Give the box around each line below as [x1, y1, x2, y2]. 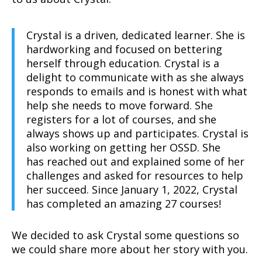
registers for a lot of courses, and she [26, 112, 216, 127]
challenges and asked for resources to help [26, 168, 243, 183]
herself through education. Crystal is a [26, 56, 219, 71]
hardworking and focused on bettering [26, 42, 222, 57]
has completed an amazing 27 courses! [26, 196, 221, 211]
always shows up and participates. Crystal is [26, 126, 249, 141]
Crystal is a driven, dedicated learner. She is [26, 28, 245, 43]
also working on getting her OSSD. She [26, 140, 220, 155]
